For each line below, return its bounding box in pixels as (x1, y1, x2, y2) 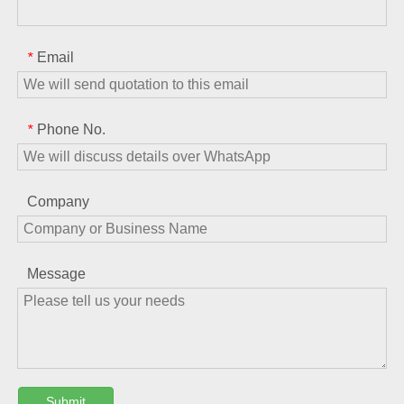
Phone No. (37, 122, 106, 138)
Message (27, 266, 86, 282)
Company (27, 194, 89, 210)
